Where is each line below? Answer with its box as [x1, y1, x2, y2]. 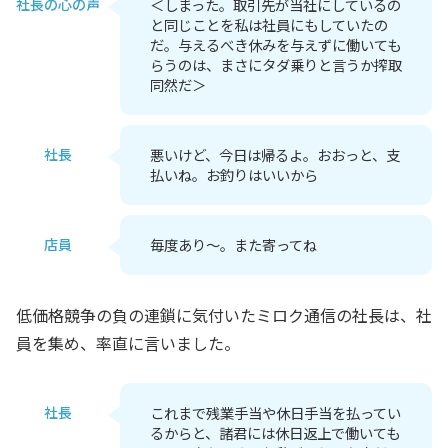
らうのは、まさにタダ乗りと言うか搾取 [150, 53, 402, 75]
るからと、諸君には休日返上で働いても [150, 421, 400, 443]
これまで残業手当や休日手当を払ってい [150, 401, 401, 423]
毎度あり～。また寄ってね [150, 233, 317, 255]
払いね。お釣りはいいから [150, 163, 318, 185]
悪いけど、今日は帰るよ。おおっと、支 [150, 143, 400, 165]
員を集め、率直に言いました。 [16, 330, 240, 355]
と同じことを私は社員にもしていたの [150, 13, 388, 35]
